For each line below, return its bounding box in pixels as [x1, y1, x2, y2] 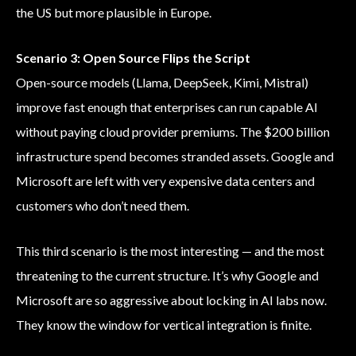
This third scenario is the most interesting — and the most [16, 243, 324, 259]
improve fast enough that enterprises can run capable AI [16, 99, 318, 115]
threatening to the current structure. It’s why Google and [16, 268, 319, 284]
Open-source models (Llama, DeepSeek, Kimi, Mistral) [16, 75, 308, 91]
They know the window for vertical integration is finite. [16, 317, 311, 333]
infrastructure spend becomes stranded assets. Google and [16, 149, 334, 164]
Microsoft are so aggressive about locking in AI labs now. [16, 292, 327, 308]
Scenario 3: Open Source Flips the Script [16, 50, 250, 66]
